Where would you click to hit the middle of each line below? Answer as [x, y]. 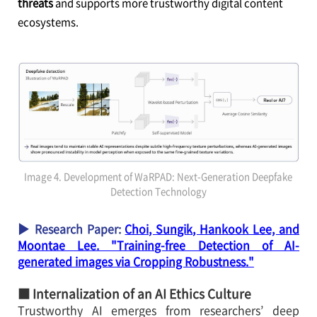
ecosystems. [49, 22]
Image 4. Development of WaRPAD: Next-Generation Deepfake [158, 177]
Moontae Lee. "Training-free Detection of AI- [158, 245]
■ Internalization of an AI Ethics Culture [136, 294]
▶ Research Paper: [71, 229]
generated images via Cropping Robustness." [136, 261]
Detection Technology [158, 192]
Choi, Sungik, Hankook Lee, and [212, 229]
